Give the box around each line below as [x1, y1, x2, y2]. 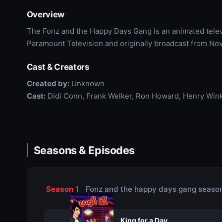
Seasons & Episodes [33, 144, 135, 157]
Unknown [69, 79, 105, 88]
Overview [26, 9, 65, 19]
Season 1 [46, 184, 79, 194]
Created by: [26, 79, 69, 88]
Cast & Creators [26, 62, 89, 72]
